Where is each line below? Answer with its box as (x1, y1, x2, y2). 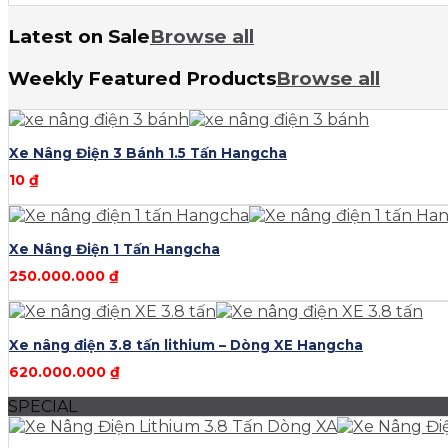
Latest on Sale (8, 25, 150, 49)
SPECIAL (8, 396, 77, 416)
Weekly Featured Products (8, 66, 276, 90)
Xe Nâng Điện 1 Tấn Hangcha (9, 240, 220, 257)
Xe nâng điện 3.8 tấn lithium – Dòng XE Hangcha (9, 336, 363, 353)
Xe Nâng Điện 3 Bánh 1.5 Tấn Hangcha (9, 144, 287, 161)
